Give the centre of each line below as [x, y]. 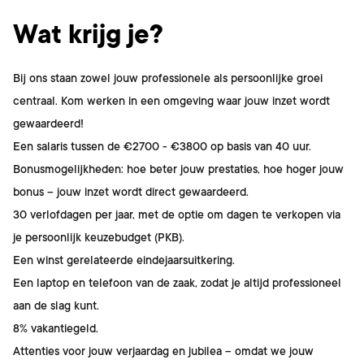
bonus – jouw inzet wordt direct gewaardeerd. [131, 192]
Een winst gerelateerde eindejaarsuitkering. [124, 260]
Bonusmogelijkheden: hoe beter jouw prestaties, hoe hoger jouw [178, 169]
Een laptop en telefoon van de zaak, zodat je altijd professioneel [177, 283]
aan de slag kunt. [56, 305]
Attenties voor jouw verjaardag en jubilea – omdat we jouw [163, 351]
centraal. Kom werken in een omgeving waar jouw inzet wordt [171, 101]
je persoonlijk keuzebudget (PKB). [99, 237]
